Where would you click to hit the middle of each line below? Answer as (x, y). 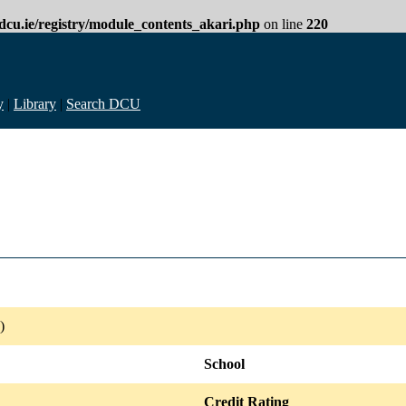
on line (283, 24)
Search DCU (103, 104)
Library (35, 104)
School (224, 363)
